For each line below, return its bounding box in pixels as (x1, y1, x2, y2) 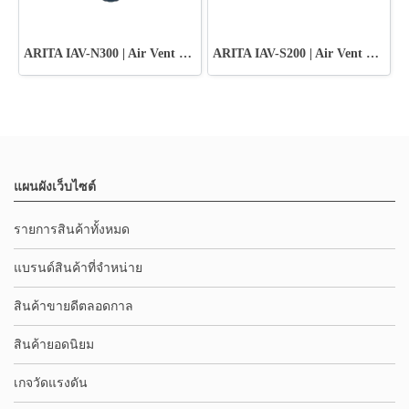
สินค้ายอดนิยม (14, 337, 94, 351)
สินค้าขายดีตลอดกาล (14, 299, 133, 313)
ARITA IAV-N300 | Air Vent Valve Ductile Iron (179, 46, 192, 60)
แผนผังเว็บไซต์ (14, 179, 96, 194)
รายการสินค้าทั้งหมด (14, 222, 130, 236)
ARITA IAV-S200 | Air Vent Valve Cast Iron (366, 46, 379, 60)
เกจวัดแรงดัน (14, 375, 88, 390)
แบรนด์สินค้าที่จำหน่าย (14, 260, 142, 275)
